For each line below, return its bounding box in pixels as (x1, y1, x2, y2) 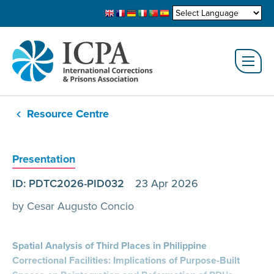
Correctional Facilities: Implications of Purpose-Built (12, 253, 240, 267)
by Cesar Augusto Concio (12, 198, 134, 213)
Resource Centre (27, 106, 109, 122)
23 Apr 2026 (135, 176, 198, 191)
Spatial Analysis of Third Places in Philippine (12, 239, 207, 253)
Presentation (12, 151, 75, 167)
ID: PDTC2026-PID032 (12, 176, 135, 191)
